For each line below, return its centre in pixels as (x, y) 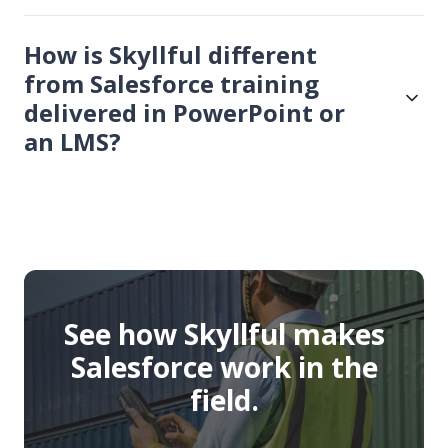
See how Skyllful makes (224, 333)
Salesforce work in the (224, 366)
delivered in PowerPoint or (184, 112)
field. (224, 399)
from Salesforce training (171, 83)
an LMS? (72, 141)
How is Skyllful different (170, 54)
